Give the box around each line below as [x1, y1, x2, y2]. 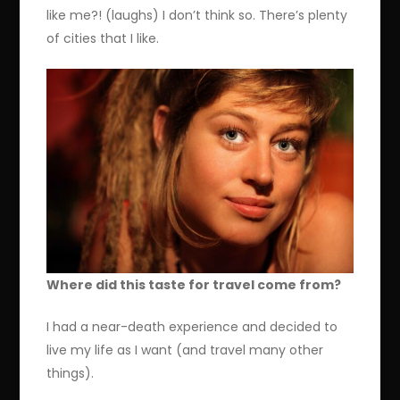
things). [46, 363, 95, 382]
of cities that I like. [46, 29, 160, 47]
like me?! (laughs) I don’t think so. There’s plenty [46, 5, 348, 24]
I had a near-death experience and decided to [46, 317, 338, 336]
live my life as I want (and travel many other [46, 340, 324, 359]
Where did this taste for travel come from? [46, 275, 342, 294]
